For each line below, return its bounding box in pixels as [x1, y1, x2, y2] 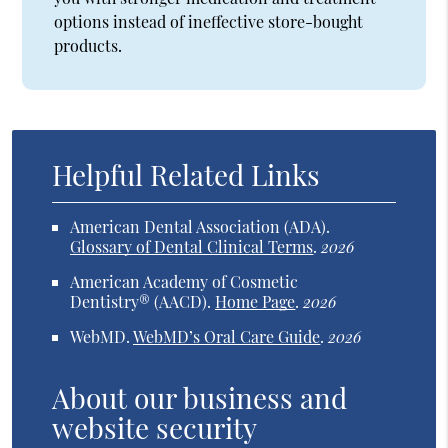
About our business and [52, 379, 348, 417]
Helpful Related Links [52, 156, 321, 194]
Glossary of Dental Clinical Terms [70, 236, 314, 258]
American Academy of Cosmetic [70, 271, 299, 293]
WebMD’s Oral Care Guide [133, 326, 321, 348]
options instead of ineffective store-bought [54, 11, 364, 33]
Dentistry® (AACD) [70, 291, 208, 313]
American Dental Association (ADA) [70, 216, 327, 238]
